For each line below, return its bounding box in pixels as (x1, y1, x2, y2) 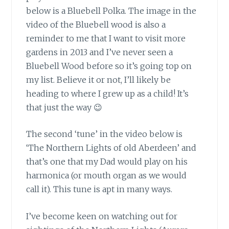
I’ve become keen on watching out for (26, 211, 178, 221)
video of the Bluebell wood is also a (26, 19, 166, 30)
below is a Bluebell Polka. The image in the (26, 5, 197, 16)
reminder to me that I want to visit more (26, 33, 186, 43)
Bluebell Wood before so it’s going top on (26, 60, 192, 71)
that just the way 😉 (26, 102, 103, 112)
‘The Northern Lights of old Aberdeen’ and (26, 143, 197, 153)
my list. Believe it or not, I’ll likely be (26, 74, 171, 85)
